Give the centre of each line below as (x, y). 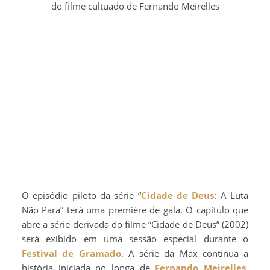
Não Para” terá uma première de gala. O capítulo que (135, 209)
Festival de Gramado (71, 253)
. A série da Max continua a (184, 253)
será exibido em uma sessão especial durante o (135, 238)
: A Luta (231, 195)
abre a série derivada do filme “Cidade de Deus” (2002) (135, 224)
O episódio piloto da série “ (85, 195)
